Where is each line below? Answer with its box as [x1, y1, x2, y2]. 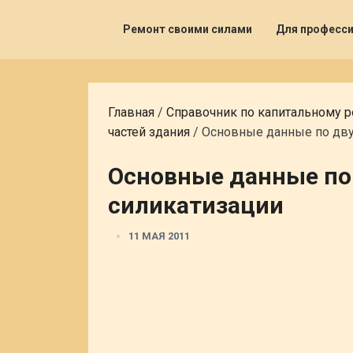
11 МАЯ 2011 [128, 230, 190, 242]
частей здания [108, 124, 190, 139]
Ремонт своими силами [123, 23, 252, 35]
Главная [108, 105, 154, 120]
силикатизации [108, 191, 284, 219]
